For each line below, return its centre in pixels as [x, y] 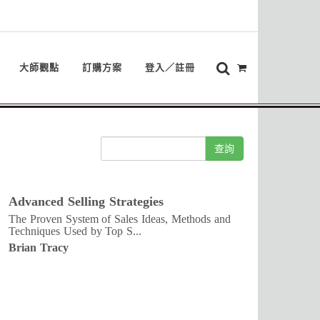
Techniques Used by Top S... [75, 231]
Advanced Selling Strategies [86, 201]
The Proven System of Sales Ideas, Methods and [120, 219]
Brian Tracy [39, 247]
